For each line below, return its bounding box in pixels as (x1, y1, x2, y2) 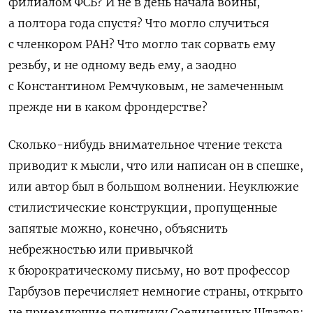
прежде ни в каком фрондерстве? (8, 99, 208, 114)
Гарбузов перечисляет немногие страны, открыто (8, 284, 303, 298)
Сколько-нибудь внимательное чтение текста (8, 137, 282, 152)
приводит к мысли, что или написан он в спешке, (8, 158, 303, 173)
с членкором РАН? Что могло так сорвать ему (8, 36, 275, 51)
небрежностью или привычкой (8, 242, 194, 256)
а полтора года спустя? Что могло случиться (8, 15, 269, 30)
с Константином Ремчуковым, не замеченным (8, 78, 284, 93)
